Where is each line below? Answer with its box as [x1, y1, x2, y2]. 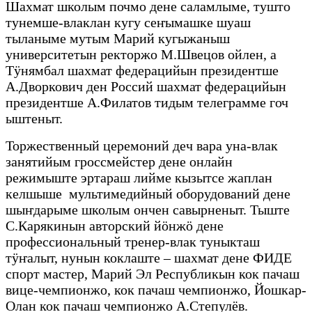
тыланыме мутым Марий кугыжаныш [6, 31, 230, 47]
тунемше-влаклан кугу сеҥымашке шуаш [6, 15, 251, 31]
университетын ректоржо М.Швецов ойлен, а [6, 47, 276, 63]
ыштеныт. [6, 111, 63, 127]
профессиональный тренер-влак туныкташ [6, 234, 260, 250]
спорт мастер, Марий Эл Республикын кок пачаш [6, 266, 299, 282]
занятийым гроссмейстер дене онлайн [6, 154, 233, 170]
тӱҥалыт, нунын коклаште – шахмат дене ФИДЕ [6, 250, 292, 266]
